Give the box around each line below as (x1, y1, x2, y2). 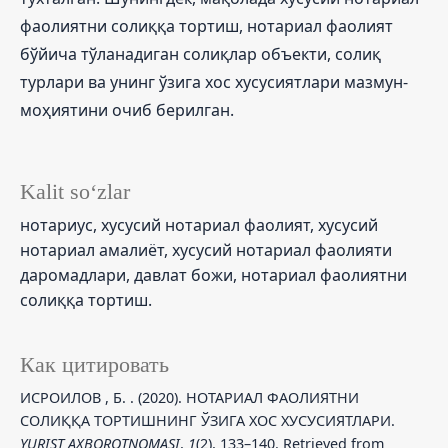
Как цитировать (20, 352, 169, 377)
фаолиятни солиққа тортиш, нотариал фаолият (20, 14, 393, 37)
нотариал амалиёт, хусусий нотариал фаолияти (20, 238, 392, 261)
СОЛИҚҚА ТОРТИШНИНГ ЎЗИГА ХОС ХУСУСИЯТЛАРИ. (20, 410, 395, 430)
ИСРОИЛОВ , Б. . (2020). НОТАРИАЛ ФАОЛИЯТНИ (20, 387, 359, 407)
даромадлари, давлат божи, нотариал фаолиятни (20, 263, 407, 286)
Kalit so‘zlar (20, 179, 130, 204)
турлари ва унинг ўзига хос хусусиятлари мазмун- (20, 70, 408, 93)
